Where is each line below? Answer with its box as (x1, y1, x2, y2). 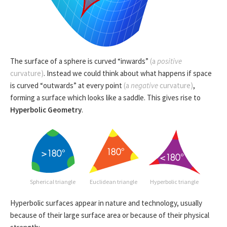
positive (157, 56, 182, 66)
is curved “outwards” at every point (10, 80, 124, 90)
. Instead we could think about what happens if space (44, 68, 212, 78)
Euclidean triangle (90, 177, 137, 185)
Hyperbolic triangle (150, 177, 199, 185)
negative (131, 80, 158, 90)
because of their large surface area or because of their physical (10, 210, 209, 220)
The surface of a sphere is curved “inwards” (10, 56, 150, 66)
